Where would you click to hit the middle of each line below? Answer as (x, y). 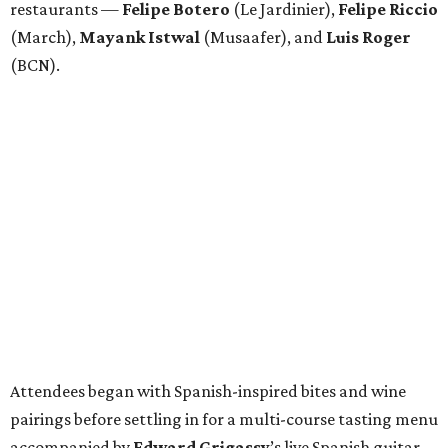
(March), (44, 36)
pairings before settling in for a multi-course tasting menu (224, 418)
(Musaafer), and (264, 36)
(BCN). (35, 64)
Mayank (112, 36)
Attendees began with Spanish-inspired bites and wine (208, 390)
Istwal (175, 36)
